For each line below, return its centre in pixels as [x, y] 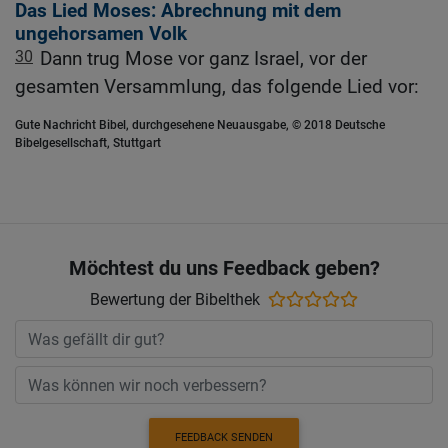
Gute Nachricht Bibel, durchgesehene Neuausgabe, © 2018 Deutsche [200, 124]
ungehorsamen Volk [101, 33]
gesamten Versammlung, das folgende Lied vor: [217, 86]
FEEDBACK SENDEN [224, 437]
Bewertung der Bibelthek [175, 300]
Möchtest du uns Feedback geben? [224, 268]
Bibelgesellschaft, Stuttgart [88, 142]
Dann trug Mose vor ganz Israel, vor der [203, 58]
